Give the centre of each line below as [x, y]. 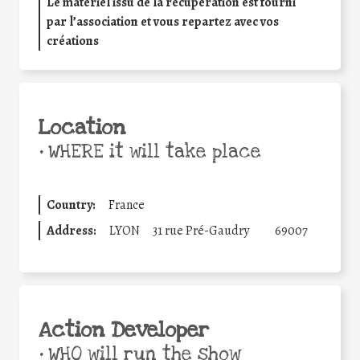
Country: [71, 205]
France [127, 205]
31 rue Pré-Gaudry [201, 231]
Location [82, 128]
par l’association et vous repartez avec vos [163, 22]
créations [73, 41]
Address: [72, 231]
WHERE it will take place [152, 152]
